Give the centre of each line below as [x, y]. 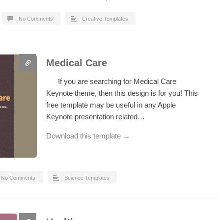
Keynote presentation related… [96, 117]
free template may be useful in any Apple [111, 105]
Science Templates [87, 178]
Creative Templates [105, 19]
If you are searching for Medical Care [111, 81]
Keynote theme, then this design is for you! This [122, 93]
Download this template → [88, 136]
